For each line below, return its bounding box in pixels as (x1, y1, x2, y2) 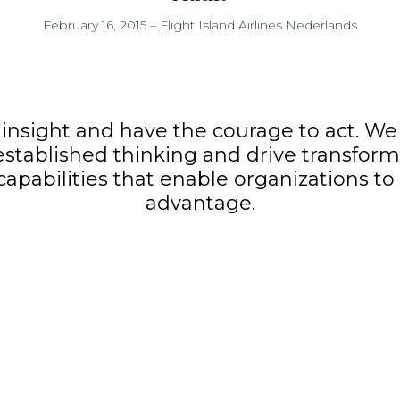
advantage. (145, 191, 255, 216)
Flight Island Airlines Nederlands (160, 16, 357, 33)
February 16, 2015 (43, 16, 146, 33)
